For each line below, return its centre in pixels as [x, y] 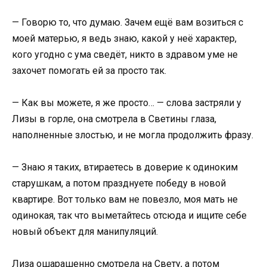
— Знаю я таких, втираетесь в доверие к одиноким [125, 167]
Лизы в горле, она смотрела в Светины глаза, [114, 119]
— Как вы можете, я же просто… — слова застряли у [127, 103]
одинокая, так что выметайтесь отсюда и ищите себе [129, 215]
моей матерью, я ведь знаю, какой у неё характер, [124, 38]
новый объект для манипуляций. [85, 232]
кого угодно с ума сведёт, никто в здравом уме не [125, 54]
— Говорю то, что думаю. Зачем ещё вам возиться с [128, 22]
